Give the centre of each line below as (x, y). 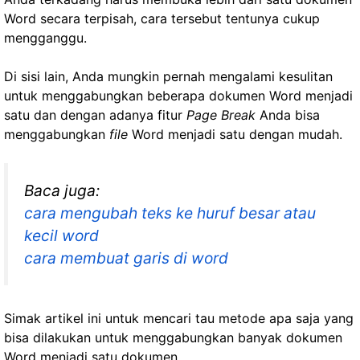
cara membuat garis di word (126, 258)
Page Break (221, 115)
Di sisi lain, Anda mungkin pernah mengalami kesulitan (168, 76)
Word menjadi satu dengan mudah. (235, 134)
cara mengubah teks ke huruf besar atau (170, 213)
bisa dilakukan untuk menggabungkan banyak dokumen (173, 337)
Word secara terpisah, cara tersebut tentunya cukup (162, 18)
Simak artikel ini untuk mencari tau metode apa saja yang (179, 318)
